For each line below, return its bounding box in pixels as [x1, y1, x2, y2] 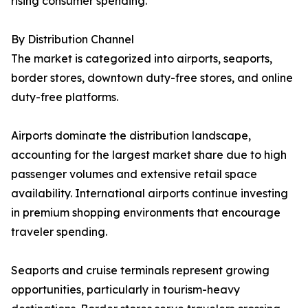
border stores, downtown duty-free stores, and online [11, 71, 293, 85]
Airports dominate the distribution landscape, [11, 129, 251, 143]
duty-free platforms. [11, 90, 118, 104]
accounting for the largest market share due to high [11, 148, 287, 162]
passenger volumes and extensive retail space [11, 167, 257, 181]
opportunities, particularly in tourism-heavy [11, 283, 240, 297]
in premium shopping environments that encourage [11, 206, 280, 220]
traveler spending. [11, 225, 107, 239]
